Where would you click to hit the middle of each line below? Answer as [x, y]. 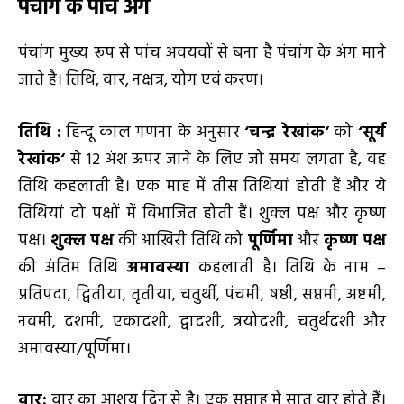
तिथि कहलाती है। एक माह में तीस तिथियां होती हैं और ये [202, 187]
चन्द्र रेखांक [287, 133]
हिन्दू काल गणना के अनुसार [153, 133]
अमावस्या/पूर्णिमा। [74, 349]
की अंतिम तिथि [72, 268]
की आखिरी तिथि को [181, 241]
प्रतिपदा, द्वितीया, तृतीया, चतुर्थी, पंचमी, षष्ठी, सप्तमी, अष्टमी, [202, 295]
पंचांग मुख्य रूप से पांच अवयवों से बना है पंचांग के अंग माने [202, 53]
